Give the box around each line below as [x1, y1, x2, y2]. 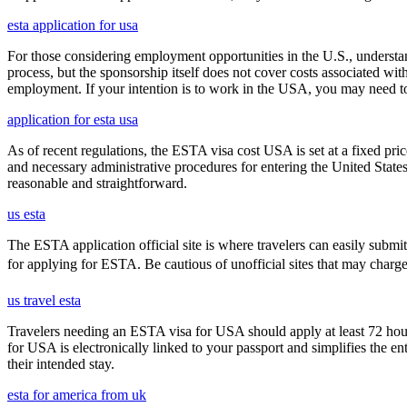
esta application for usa [7, 16, 138, 33]
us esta [7, 205, 45, 222]
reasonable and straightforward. [7, 174, 187, 191]
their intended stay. [7, 355, 114, 372]
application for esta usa [7, 111, 138, 127]
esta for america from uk [7, 386, 146, 402]
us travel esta [7, 292, 81, 308]
